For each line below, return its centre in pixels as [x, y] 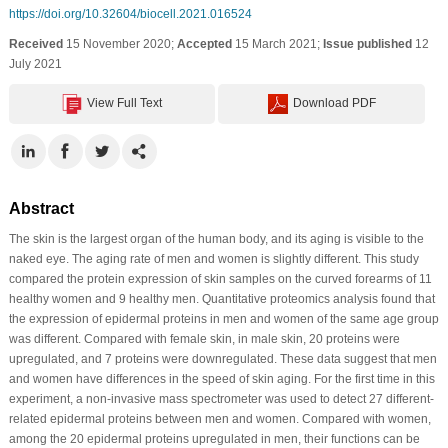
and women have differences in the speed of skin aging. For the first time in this [221, 378]
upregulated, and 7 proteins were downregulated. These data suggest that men [222, 358]
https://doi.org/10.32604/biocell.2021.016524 [130, 13]
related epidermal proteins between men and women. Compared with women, [219, 418]
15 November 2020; [119, 43]
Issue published [367, 43]
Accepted [204, 43]
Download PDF [334, 102]
